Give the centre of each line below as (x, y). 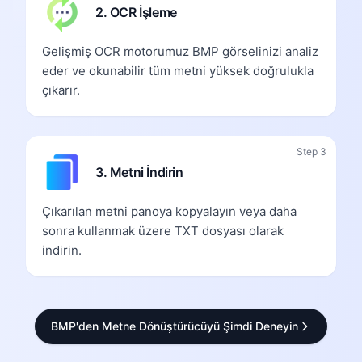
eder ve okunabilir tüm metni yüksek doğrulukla (178, 70)
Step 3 (311, 151)
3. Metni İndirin (139, 172)
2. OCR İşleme (136, 12)
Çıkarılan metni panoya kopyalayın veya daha (169, 211)
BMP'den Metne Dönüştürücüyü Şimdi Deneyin (175, 326)
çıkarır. (61, 90)
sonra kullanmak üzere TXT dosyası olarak (163, 230)
